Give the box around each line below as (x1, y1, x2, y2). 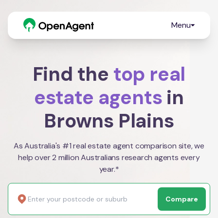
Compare (165, 195, 198, 203)
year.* (99, 164, 119, 174)
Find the (32, 61, 113, 87)
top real (113, 61, 186, 87)
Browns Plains (44, 108, 174, 133)
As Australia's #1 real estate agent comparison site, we (14, 141, 204, 151)
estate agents (34, 85, 163, 110)
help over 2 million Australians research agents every (18, 152, 200, 163)
